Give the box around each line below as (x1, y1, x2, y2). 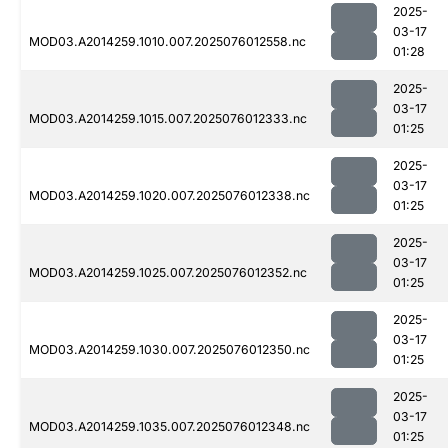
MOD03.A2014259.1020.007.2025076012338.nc (29, 188, 310, 204)
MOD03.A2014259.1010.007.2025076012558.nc (29, 34, 306, 50)
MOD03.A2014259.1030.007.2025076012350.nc (29, 342, 310, 358)
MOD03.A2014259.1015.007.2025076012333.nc (29, 111, 307, 127)
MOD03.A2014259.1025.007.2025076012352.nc (29, 265, 307, 281)
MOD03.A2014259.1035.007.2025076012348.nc (29, 419, 310, 435)
